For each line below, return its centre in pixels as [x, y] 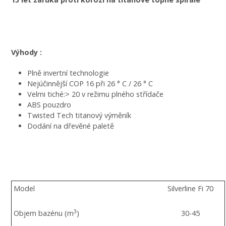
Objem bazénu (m [44, 213]
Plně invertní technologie [68, 73]
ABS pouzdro [49, 105]
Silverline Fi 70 [190, 189]
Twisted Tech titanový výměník [79, 116]
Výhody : [27, 52]
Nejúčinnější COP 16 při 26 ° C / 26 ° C [90, 84]
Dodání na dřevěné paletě [71, 126]
